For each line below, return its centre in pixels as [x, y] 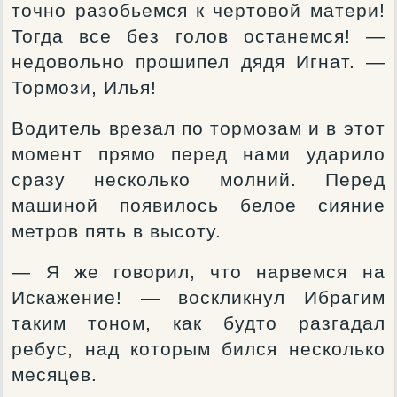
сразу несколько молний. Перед [198, 179]
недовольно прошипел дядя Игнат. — [198, 62]
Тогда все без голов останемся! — [198, 36]
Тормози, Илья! [85, 87]
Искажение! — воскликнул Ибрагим [198, 297]
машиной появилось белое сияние [198, 205]
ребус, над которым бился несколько [198, 349]
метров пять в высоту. [117, 231]
